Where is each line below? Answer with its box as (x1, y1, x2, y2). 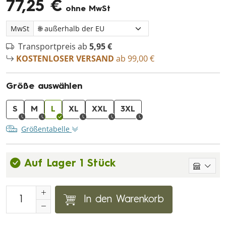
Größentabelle (21, 124, 72, 134)
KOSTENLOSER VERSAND (16, 53, 114, 64)
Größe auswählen (6, 82, 82, 91)
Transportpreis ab (18, 41, 89, 52)
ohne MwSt (63, 5, 110, 13)
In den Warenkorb (84, 194, 164, 205)
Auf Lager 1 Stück (24, 158, 116, 169)
